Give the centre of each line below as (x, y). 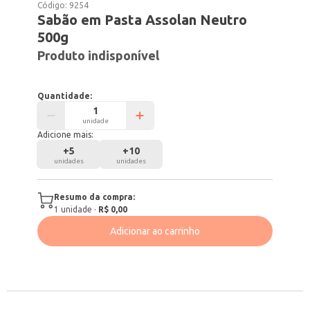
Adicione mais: (66, 135)
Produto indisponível (99, 55)
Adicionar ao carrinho (155, 231)
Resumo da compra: (95, 197)
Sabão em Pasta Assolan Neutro (143, 20)
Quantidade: (65, 96)
